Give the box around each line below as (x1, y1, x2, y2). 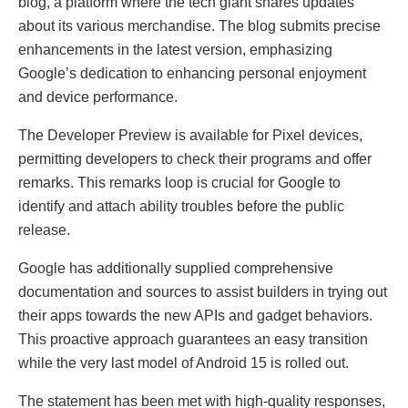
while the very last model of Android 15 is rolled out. (18, 354, 349, 371)
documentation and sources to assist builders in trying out (18, 283, 387, 300)
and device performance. (18, 88, 178, 105)
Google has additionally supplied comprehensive (18, 260, 333, 276)
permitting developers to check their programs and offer (18, 150, 372, 167)
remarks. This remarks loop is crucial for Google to (18, 174, 341, 190)
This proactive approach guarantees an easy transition (18, 331, 368, 347)
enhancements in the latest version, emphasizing (18, 41, 332, 57)
